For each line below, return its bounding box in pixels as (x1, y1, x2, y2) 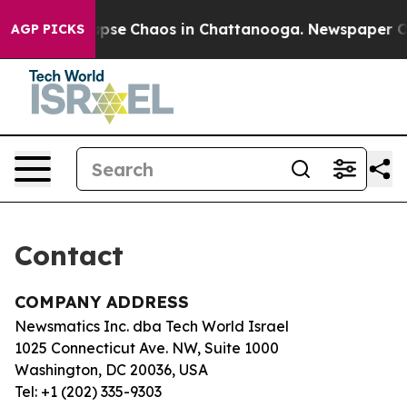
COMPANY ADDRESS (15, 292, 189, 313)
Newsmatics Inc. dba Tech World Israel (15, 317, 289, 335)
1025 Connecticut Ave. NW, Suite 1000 (15, 339, 279, 357)
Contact (15, 238, 124, 273)
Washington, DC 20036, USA (15, 361, 208, 379)
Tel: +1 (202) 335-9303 (15, 382, 162, 401)
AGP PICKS (11, 21, 84, 37)
